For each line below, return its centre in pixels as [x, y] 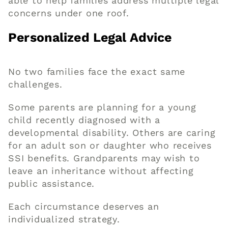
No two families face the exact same [97, 71]
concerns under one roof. [69, 13]
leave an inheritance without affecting [101, 170]
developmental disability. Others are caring [112, 132]
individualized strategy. [64, 219]
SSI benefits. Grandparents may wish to [104, 158]
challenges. [35, 84]
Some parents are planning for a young [102, 107]
